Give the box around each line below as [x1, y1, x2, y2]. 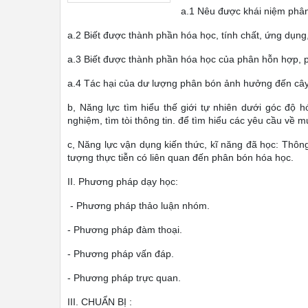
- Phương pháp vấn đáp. [67, 248, 174, 259]
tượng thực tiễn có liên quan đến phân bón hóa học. [67, 152, 294, 163]
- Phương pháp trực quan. [67, 272, 181, 283]
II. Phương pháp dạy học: [67, 176, 178, 187]
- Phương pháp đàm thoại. [67, 224, 182, 235]
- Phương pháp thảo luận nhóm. [67, 200, 210, 211]
